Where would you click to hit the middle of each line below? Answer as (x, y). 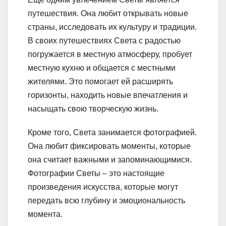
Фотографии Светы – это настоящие (96, 174)
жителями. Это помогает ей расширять (100, 82)
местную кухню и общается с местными (102, 68)
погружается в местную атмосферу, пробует (110, 54)
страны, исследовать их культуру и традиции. (112, 27)
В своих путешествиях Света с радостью (104, 41)
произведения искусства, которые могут (103, 187)
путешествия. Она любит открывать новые (108, 14)
